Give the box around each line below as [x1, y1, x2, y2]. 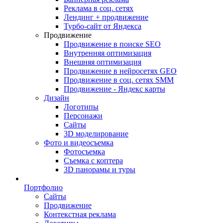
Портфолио [24, 183, 63, 192]
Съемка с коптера [64, 156, 123, 165]
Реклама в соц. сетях [64, 4, 133, 12]
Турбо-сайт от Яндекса [64, 22, 141, 30]
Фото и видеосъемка [44, 138, 113, 147]
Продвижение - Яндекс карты [64, 85, 165, 93]
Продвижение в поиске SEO [64, 40, 161, 48]
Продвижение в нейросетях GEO [64, 67, 177, 75]
